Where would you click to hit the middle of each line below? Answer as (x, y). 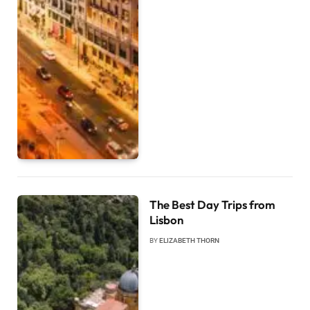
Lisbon (167, 219)
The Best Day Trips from (213, 204)
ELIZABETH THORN (190, 240)
